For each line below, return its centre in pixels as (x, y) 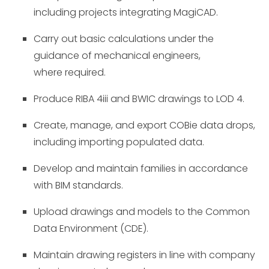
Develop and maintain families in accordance (141, 168)
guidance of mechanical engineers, (117, 56)
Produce (55, 99)
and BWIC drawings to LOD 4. (177, 99)
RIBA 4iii (93, 99)
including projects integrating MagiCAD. (126, 12)
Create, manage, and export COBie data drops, (144, 125)
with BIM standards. (78, 185)
